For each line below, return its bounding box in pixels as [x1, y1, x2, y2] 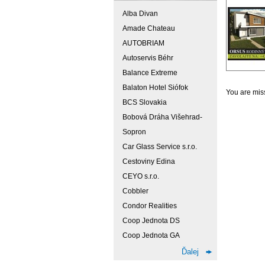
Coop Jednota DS [122, 216, 180, 225]
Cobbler [122, 187, 148, 195]
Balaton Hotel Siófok [122, 83, 188, 92]
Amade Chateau [122, 24, 175, 33]
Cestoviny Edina [122, 157, 175, 166]
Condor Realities [122, 202, 177, 210]
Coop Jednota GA [122, 231, 180, 240]
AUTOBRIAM [122, 39, 164, 47]
